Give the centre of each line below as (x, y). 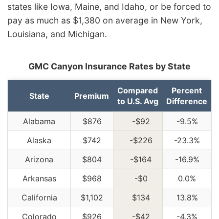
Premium (92, 96)
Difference (187, 101)
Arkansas (39, 178)
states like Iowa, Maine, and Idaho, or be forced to (109, 6)
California (39, 197)
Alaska (39, 140)
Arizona (39, 159)
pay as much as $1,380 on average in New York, (105, 20)
